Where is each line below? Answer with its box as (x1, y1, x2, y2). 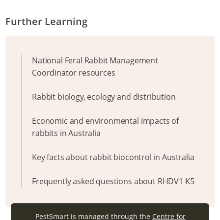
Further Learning (5, 15, 87, 28)
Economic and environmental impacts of (32, 115, 179, 126)
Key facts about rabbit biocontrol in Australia (32, 152, 194, 163)
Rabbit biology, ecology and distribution (32, 91, 176, 102)
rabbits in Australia (32, 128, 101, 138)
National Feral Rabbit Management (32, 55, 158, 66)
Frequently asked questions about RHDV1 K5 (32, 176, 194, 187)
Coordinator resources (32, 67, 115, 78)
